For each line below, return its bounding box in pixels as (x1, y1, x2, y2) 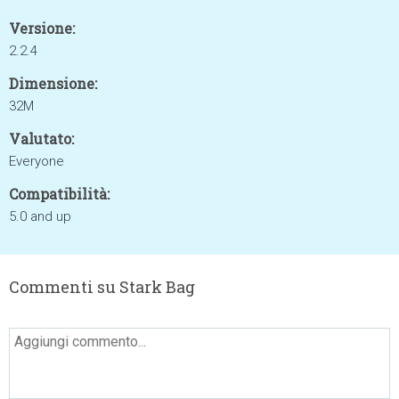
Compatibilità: (9, 184, 110, 203)
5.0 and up (9, 208, 71, 224)
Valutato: (9, 129, 74, 148)
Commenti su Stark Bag (9, 276, 195, 297)
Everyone (9, 153, 64, 169)
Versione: (9, 19, 75, 37)
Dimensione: (9, 74, 97, 93)
